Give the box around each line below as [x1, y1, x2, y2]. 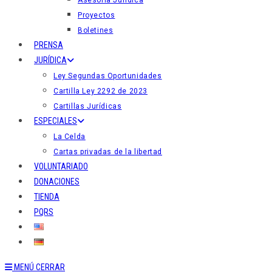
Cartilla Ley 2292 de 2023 [53, 87, 148, 95]
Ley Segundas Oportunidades [53, 72, 162, 80]
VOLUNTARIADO [34, 161, 88, 171]
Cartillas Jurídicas [53, 102, 122, 110]
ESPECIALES [34, 116, 77, 126]
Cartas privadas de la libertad [53, 148, 162, 156]
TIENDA [34, 192, 59, 202]
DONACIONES [34, 177, 80, 186]
